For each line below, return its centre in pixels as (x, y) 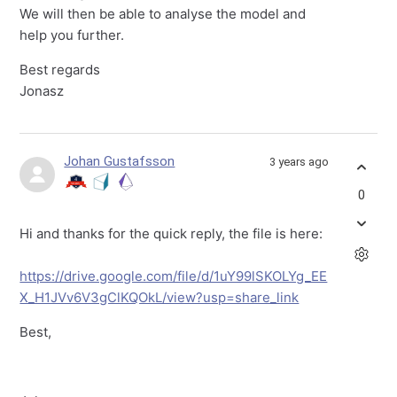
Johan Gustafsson (120, 162)
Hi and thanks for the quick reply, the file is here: (171, 234)
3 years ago (299, 162)
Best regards (60, 70)
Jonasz (42, 91)
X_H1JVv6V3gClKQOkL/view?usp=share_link (160, 298)
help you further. (72, 35)
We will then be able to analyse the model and (163, 14)
